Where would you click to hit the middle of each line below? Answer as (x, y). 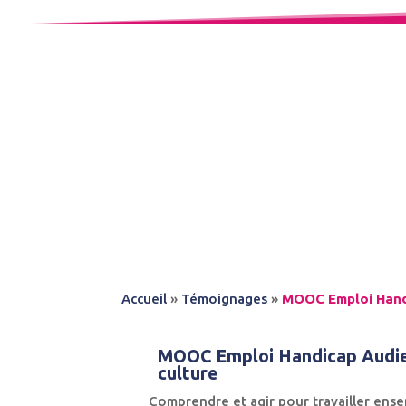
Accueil (145, 299)
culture (188, 374)
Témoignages (225, 299)
